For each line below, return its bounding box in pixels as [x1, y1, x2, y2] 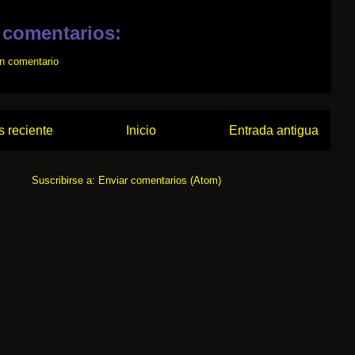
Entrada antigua [229, 123, 319, 137]
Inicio [126, 123, 156, 137]
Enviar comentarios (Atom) [97, 174, 221, 187]
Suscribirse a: [31, 174, 98, 187]
